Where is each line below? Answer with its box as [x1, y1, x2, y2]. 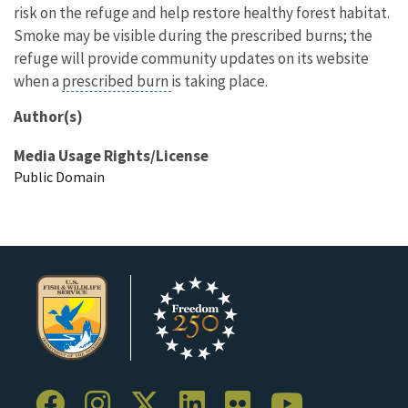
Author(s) [14, 106, 83, 127]
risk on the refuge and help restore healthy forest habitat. [14, 2, 390, 23]
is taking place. [171, 70, 268, 91]
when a [14, 70, 62, 91]
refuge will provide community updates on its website [14, 47, 369, 68]
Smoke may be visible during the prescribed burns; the [14, 25, 372, 46]
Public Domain [14, 167, 105, 186]
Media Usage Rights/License [14, 145, 209, 166]
